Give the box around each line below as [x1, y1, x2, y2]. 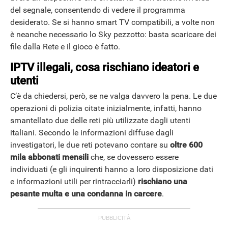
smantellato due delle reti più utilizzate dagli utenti [10, 116, 190, 126]
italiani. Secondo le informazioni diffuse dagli [10, 128, 174, 138]
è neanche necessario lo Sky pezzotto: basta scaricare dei [10, 29, 216, 39]
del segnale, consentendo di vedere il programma [10, 5, 185, 15]
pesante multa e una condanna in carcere [10, 189, 162, 199]
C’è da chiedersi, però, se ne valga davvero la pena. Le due [10, 91, 217, 101]
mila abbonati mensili [10, 152, 89, 162]
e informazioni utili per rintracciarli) [10, 177, 138, 187]
